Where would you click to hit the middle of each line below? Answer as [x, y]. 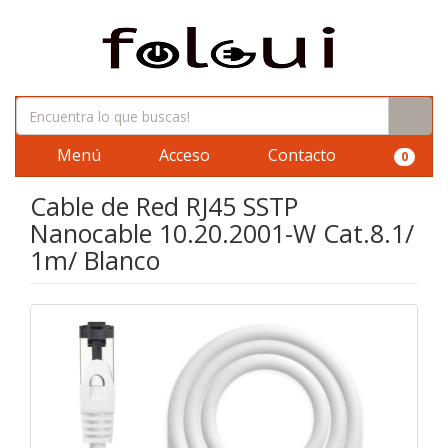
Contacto [300, 155]
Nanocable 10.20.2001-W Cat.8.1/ [222, 233]
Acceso [182, 155]
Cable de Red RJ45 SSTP [164, 206]
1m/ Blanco [95, 260]
